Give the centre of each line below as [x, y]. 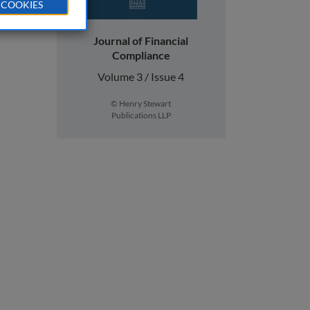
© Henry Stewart [141, 103]
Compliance [141, 55]
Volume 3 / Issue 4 [141, 76]
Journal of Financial [141, 40]
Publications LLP [141, 115]
